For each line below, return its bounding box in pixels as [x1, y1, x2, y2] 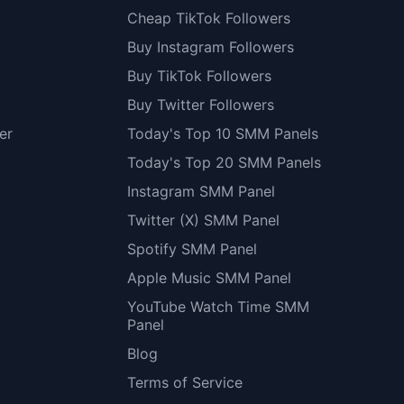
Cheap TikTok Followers [127, 8, 291, 27]
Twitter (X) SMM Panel [127, 210, 280, 229]
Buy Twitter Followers [127, 95, 275, 114]
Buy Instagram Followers [127, 37, 295, 56]
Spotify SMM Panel [127, 239, 258, 258]
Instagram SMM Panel [127, 181, 276, 200]
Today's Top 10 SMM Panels [127, 124, 319, 142]
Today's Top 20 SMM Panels [127, 152, 322, 171]
